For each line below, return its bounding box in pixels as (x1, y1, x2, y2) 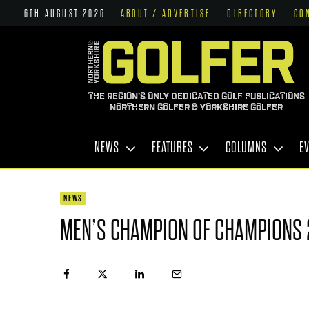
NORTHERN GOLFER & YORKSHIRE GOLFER (110, 102, 283, 114)
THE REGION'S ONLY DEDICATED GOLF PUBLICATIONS (88, 91, 305, 103)
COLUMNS (226, 140, 267, 155)
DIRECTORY (227, 8, 278, 19)
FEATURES (152, 140, 193, 155)
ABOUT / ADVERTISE (121, 8, 211, 19)
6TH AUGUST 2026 (24, 8, 106, 19)
